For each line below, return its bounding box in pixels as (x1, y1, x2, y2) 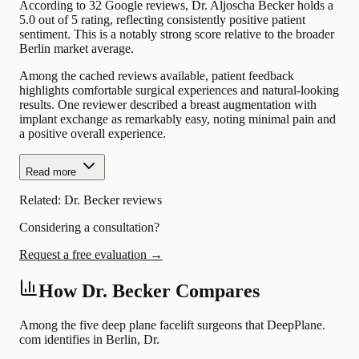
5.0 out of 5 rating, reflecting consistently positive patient (19, 13, 305, 27)
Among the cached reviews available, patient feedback (19, 69, 294, 83)
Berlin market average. (19, 42, 134, 56)
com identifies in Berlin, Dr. (19, 332, 159, 346)
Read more (26, 166, 76, 179)
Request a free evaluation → (19, 248, 163, 262)
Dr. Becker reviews (64, 193, 162, 208)
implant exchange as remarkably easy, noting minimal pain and (19, 112, 336, 127)
